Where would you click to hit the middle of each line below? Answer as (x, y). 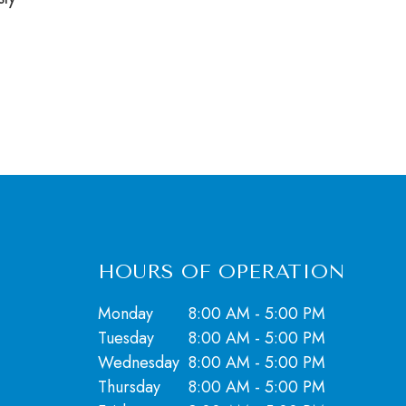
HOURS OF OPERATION (221, 272)
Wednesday (138, 362)
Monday (125, 314)
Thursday (129, 387)
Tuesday (126, 338)
